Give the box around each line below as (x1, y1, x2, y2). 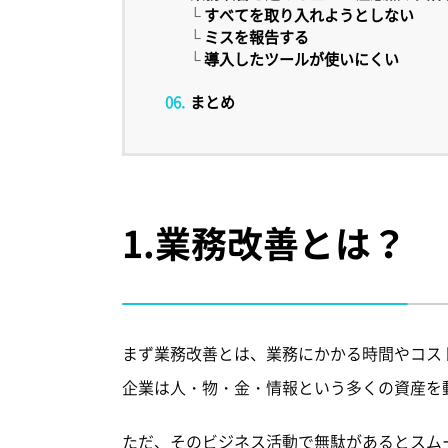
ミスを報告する (204, 26, 309, 48)
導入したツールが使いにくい (204, 48, 399, 70)
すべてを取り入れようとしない (204, 4, 414, 26)
